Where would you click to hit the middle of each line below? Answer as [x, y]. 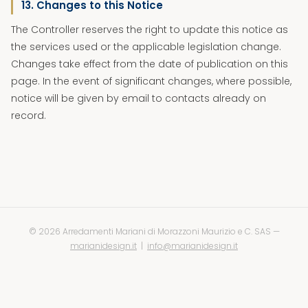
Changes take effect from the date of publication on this [150, 64]
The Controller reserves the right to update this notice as [150, 30]
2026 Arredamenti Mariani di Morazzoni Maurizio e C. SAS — [159, 231]
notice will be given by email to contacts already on [139, 98]
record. [29, 115]
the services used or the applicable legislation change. [146, 47]
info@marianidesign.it [192, 246]
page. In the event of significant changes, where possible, [151, 81]
